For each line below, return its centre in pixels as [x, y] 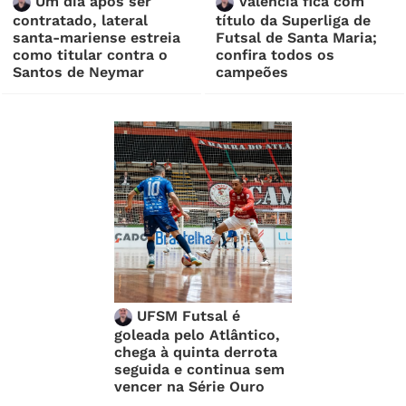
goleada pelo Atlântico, [198, 335]
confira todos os [275, 55]
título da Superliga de [294, 21]
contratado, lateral [81, 21]
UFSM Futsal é [187, 316]
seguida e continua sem [200, 370]
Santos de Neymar [79, 72]
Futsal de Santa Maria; [297, 38]
